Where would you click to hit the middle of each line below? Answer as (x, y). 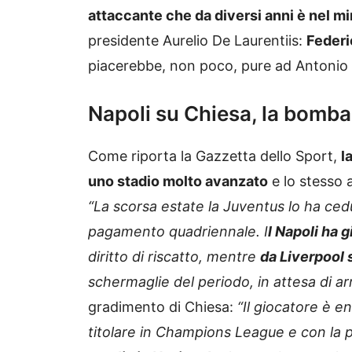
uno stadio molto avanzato (178, 181)
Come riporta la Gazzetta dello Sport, (214, 156)
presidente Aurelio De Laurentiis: (197, 41)
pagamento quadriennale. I (178, 232)
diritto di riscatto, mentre (174, 257)
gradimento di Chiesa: (163, 307)
